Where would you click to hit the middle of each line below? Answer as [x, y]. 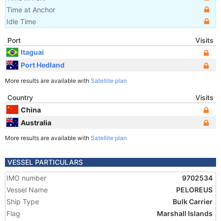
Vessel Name [27, 190]
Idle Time [21, 21]
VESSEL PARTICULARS [45, 162]
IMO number [26, 178]
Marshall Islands [185, 213]
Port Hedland [43, 65]
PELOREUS [194, 190]
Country [20, 97]
